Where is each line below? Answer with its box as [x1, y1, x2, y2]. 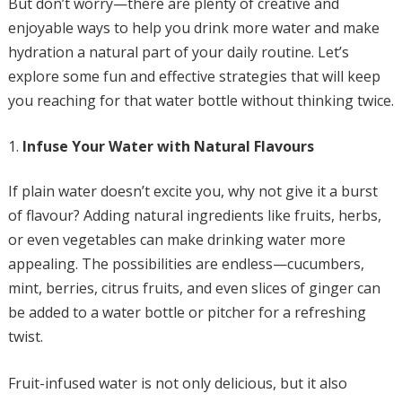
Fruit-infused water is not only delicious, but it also [7, 373, 347, 393]
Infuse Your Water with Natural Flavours [22, 136, 314, 156]
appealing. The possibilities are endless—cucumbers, [7, 254, 364, 274]
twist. [7, 327, 43, 346]
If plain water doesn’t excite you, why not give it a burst [7, 181, 378, 201]
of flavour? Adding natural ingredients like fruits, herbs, [7, 205, 381, 225]
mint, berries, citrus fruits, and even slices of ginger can [7, 278, 380, 298]
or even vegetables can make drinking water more [7, 230, 345, 249]
